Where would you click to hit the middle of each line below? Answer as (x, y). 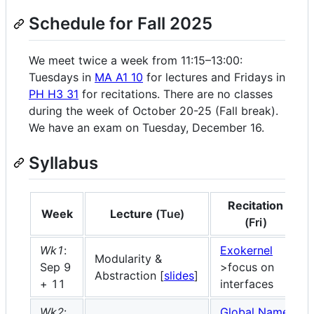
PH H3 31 (54, 94)
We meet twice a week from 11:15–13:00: (136, 60)
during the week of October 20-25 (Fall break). (153, 110)
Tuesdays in (62, 77)
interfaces (247, 284)
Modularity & (128, 258)
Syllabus (63, 163)
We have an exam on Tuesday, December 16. (146, 127)
